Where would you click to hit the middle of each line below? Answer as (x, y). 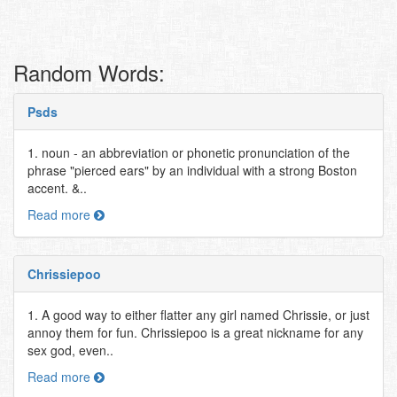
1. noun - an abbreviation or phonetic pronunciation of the (189, 152)
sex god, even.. (70, 350)
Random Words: (89, 72)
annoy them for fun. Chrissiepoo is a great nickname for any (195, 332)
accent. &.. (57, 188)
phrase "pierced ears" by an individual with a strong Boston (192, 170)
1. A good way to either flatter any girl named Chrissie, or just (198, 315)
